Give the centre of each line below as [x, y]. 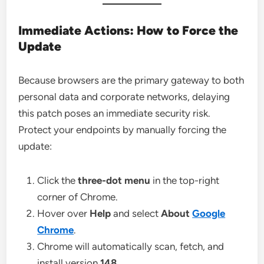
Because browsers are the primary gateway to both [131, 80]
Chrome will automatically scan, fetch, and [131, 246]
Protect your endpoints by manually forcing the [123, 129]
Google [209, 213]
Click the [58, 180]
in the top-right [185, 180]
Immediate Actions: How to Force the [128, 30]
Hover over [64, 213]
